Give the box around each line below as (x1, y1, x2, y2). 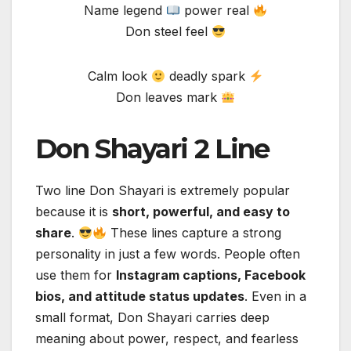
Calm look (87, 68, 151, 85)
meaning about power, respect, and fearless (35, 331, 299, 347)
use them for (35, 267, 116, 284)
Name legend (83, 2, 166, 19)
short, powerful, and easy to (112, 204, 290, 220)
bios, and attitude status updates (35, 288, 244, 305)
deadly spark (165, 68, 249, 85)
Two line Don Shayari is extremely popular (35, 183, 290, 199)
